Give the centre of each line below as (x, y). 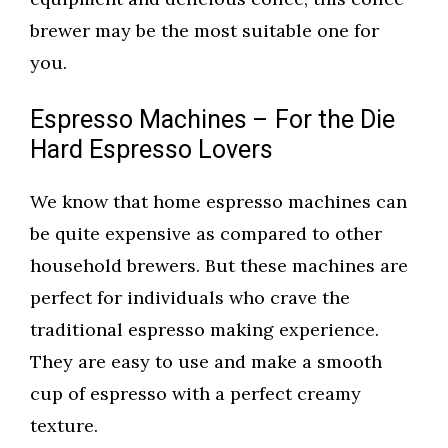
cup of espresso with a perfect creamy (195, 394)
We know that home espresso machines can (218, 202)
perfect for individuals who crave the (190, 298)
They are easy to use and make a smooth (206, 362)
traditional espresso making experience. (204, 330)
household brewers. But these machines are (219, 266)
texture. (64, 426)
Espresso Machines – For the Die (212, 121)
